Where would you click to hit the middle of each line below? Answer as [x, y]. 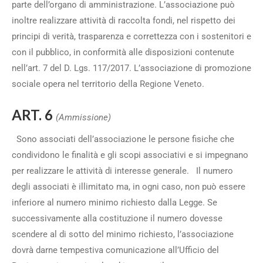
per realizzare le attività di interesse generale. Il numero [122, 171]
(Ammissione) [83, 117]
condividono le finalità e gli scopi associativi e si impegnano [130, 155]
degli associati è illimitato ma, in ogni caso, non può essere [129, 187]
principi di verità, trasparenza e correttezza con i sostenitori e [131, 36]
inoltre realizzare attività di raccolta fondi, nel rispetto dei [124, 21]
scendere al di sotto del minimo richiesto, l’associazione [123, 234]
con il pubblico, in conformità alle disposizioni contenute [123, 52]
